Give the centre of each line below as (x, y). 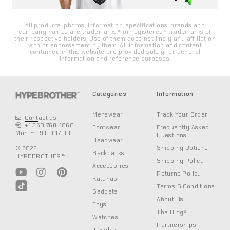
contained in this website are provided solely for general (115, 52)
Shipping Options (183, 148)
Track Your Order (182, 115)
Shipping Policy (180, 161)
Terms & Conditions (186, 187)
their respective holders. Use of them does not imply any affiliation (115, 39)
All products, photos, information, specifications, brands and (115, 25)
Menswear (108, 115)
